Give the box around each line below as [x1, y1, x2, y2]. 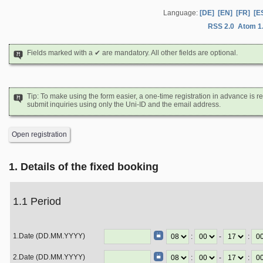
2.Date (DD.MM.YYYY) [13, 253, 85, 261]
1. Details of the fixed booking [9, 161, 159, 173]
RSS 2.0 [208, 22, 234, 31]
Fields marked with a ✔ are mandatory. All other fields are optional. [27, 49, 238, 57]
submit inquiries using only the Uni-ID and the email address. [27, 100, 221, 109]
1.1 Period [13, 195, 61, 207]
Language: [163, 9, 198, 17]
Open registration [12, 130, 67, 139]
